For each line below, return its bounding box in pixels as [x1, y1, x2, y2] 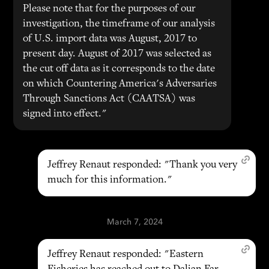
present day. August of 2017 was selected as [23, 49, 212, 59]
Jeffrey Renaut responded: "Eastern [47, 249, 204, 260]
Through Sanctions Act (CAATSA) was [23, 94, 196, 104]
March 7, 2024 [106, 217, 163, 227]
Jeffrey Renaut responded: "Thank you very [47, 160, 237, 171]
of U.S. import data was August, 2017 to [23, 34, 198, 44]
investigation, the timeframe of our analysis [23, 19, 216, 29]
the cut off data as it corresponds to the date [23, 64, 216, 74]
